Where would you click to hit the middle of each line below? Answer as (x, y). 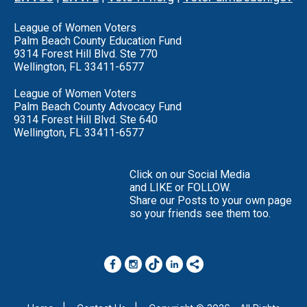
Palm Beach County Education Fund (98, 40)
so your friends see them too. (200, 213)
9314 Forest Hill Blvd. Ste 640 (86, 119)
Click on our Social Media (190, 174)
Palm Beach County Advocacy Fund (98, 106)
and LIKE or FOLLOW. (180, 187)
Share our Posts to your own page (211, 200)
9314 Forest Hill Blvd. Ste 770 (86, 53)
